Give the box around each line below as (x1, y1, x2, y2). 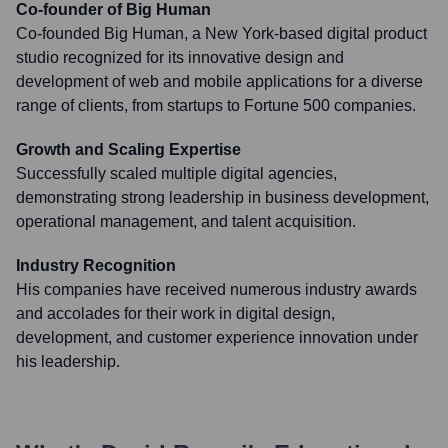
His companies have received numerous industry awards (16, 281, 417, 298)
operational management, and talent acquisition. (16, 213, 356, 230)
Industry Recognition (16, 257, 176, 274)
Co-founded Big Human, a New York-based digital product (16, 25, 427, 42)
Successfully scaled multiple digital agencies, (16, 165, 337, 182)
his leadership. (16, 353, 120, 370)
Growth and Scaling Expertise (16, 141, 241, 158)
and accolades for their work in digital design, (16, 305, 335, 322)
